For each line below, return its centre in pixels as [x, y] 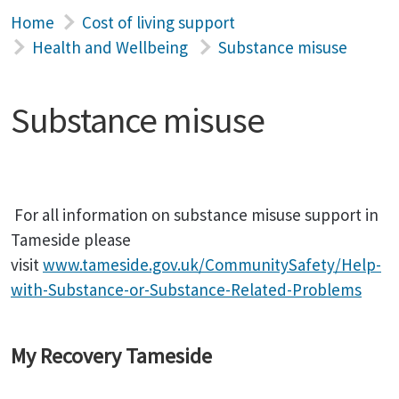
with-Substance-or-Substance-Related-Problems [186, 289]
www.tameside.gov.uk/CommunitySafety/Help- [212, 265]
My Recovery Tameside [111, 356]
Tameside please [71, 240]
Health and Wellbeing [110, 47]
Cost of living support [159, 22]
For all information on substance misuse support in [195, 215]
